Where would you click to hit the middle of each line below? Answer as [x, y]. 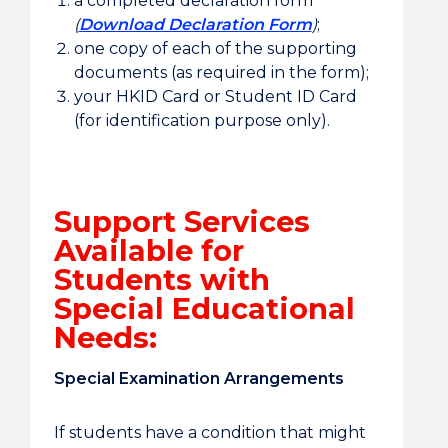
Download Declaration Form [195, 24]
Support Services [181, 221]
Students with [161, 279]
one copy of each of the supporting [215, 48]
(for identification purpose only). [201, 120]
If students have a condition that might [209, 432]
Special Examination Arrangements [198, 378]
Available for [148, 250]
